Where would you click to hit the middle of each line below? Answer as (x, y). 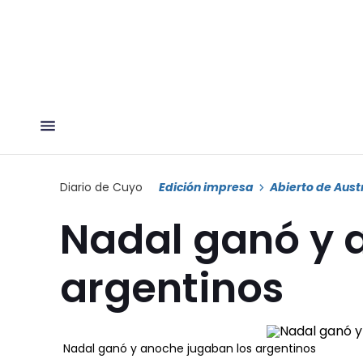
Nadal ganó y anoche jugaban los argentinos (190, 348)
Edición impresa (206, 187)
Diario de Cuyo (101, 187)
